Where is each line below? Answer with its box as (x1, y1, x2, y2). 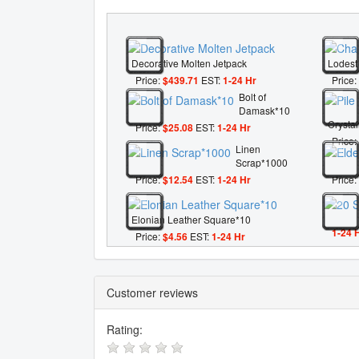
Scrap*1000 (236, 155, 288, 170)
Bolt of (239, 90, 266, 104)
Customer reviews (107, 284, 198, 301)
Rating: (107, 321, 143, 338)
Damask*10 (239, 103, 290, 118)
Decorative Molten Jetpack (131, 55, 247, 70)
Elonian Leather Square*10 (131, 212, 251, 226)
